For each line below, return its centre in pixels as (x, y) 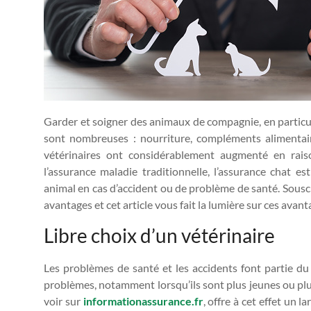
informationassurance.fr (143, 301)
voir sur (64, 301)
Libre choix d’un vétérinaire (159, 235)
